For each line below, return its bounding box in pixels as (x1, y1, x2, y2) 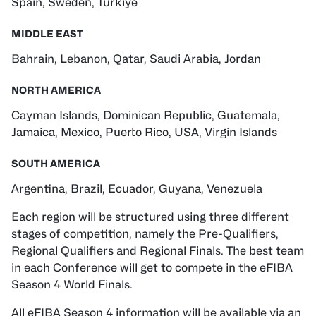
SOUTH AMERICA (11, 157, 100, 169)
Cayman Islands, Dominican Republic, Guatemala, (11, 109, 280, 122)
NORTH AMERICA (11, 84, 101, 96)
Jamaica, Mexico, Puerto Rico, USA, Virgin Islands (11, 126, 277, 139)
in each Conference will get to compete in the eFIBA (11, 261, 293, 274)
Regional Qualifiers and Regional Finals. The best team (11, 244, 304, 257)
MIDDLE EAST (11, 28, 83, 39)
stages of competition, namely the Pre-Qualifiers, (11, 227, 279, 241)
